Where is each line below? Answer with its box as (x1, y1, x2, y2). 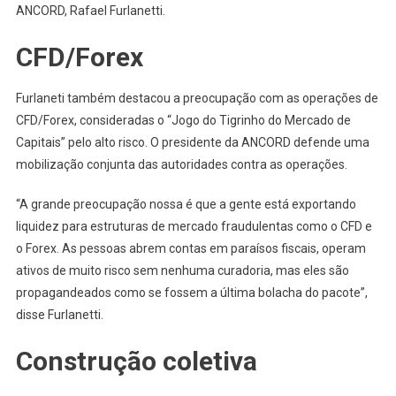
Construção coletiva (15, 345, 257, 377)
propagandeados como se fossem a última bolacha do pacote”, (15, 285, 368, 300)
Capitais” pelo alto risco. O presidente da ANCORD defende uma (15, 134, 369, 149)
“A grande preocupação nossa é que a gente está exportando (15, 196, 356, 211)
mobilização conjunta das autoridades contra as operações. (15, 156, 347, 171)
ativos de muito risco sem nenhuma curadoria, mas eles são (15, 263, 349, 278)
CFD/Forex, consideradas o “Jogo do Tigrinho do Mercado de (15, 112, 351, 127)
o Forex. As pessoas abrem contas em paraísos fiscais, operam (15, 240, 366, 255)
